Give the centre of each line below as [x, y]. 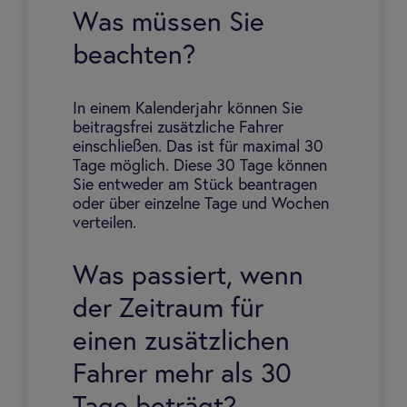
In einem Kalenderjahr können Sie [188, 109]
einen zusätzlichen [181, 342]
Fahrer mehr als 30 [182, 375]
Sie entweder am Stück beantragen [195, 185]
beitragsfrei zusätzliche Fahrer [178, 128]
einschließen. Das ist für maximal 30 [198, 147]
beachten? [134, 56]
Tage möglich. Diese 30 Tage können [200, 166]
